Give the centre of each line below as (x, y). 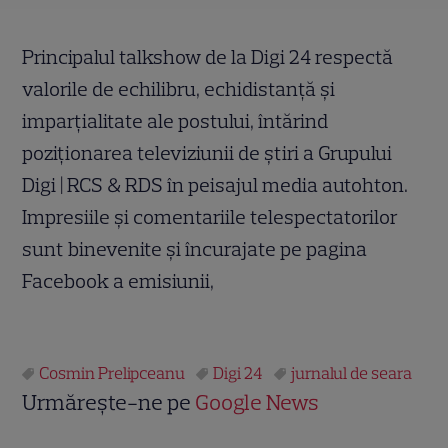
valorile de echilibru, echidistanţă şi (179, 88)
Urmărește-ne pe (109, 402)
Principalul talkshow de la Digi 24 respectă (208, 56)
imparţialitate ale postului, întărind (175, 120)
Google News (257, 402)
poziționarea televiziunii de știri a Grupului (207, 152)
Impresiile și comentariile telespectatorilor (210, 216)
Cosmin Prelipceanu (112, 372)
